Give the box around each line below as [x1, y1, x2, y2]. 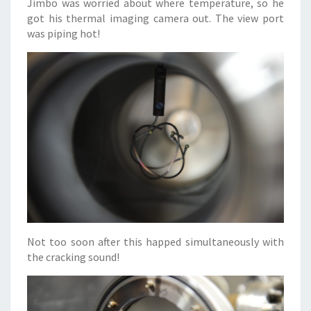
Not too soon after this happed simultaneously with [27, 235, 284, 249]
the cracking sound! [27, 250, 119, 264]
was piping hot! [27, 26, 100, 41]
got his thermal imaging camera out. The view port [27, 11, 284, 26]
